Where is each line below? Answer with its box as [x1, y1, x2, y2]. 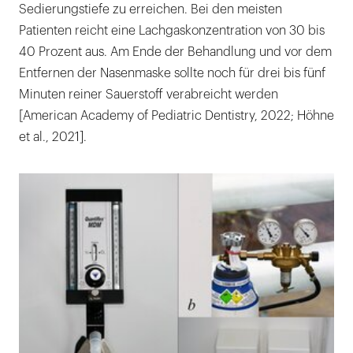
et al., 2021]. [19, 130, 87, 143]
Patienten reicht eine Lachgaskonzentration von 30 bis [19, 24, 325, 37]
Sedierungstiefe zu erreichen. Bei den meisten [19, 2, 282, 16]
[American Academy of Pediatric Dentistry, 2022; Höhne [19, 109, 334, 122]
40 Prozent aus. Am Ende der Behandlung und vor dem [19, 45, 332, 58]
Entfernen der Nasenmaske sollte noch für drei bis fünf [19, 66, 325, 80]
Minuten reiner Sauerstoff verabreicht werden [19, 87, 278, 101]
